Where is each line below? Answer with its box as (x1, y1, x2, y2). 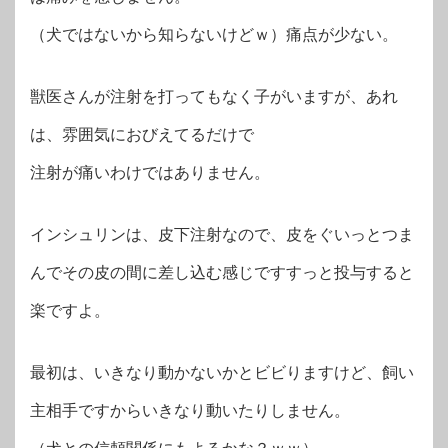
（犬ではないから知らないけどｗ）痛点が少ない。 (30, 25, 398, 43)
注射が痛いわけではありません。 (30, 163, 270, 181)
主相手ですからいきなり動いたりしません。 (30, 401, 350, 419)
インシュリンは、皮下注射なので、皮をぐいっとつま (30, 225, 414, 243)
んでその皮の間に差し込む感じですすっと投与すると (30, 263, 414, 281)
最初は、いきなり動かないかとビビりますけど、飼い (30, 363, 414, 381)
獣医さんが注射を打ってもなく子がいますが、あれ (30, 87, 398, 105)
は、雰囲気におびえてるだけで (30, 125, 254, 143)
